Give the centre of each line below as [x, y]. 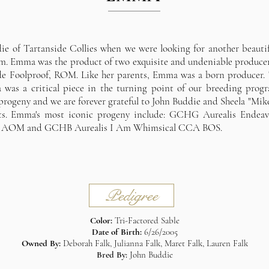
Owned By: [42, 243]
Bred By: [113, 255]
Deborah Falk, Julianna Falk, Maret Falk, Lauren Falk [155, 243]
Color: [102, 220]
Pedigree [131, 195]
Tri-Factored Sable [147, 220]
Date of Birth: [118, 232]
